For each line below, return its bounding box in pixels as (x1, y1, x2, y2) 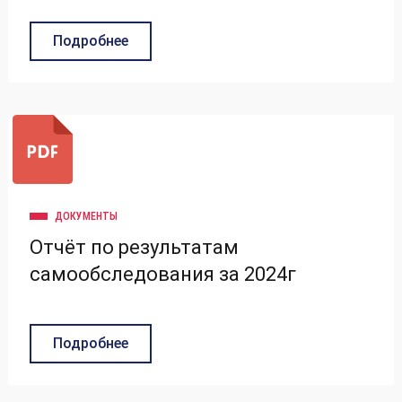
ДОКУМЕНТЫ (55, 209, 118, 223)
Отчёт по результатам (30, 235, 239, 258)
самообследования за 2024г (30, 262, 296, 285)
